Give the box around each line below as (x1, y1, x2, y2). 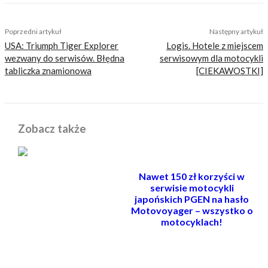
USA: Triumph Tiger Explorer (5, 39, 118, 51)
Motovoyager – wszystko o (130, 204, 253, 216)
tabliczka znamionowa (5, 65, 92, 76)
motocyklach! (161, 215, 223, 227)
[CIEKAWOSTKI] (196, 65, 263, 76)
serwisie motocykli (150, 181, 234, 193)
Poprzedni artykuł (5, 26, 62, 36)
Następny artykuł (209, 26, 263, 36)
